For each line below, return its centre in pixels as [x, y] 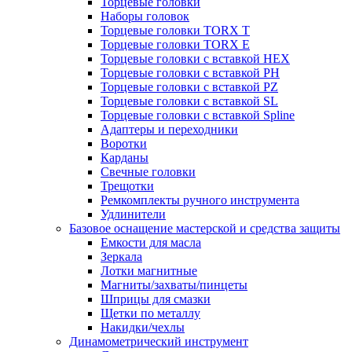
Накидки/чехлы [143, 327]
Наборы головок [145, 16]
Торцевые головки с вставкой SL [189, 101]
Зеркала [121, 257]
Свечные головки [148, 172]
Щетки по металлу [150, 313]
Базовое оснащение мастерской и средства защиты [205, 228]
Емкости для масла [151, 242]
